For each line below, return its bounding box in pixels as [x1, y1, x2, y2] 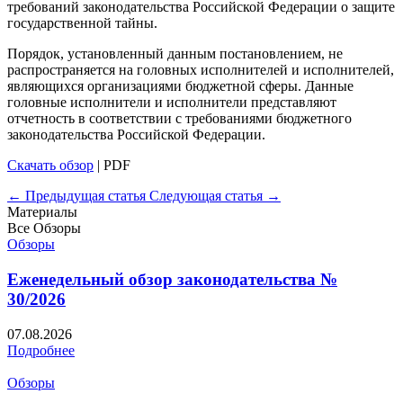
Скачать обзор [7, 157, 94, 174]
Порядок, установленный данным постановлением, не [7, 46, 343, 62]
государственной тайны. [7, 15, 157, 31]
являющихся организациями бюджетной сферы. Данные [7, 78, 354, 94]
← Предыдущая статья [7, 188, 149, 204]
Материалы [7, 204, 77, 220]
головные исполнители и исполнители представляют [7, 94, 336, 111]
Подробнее [7, 342, 75, 358]
